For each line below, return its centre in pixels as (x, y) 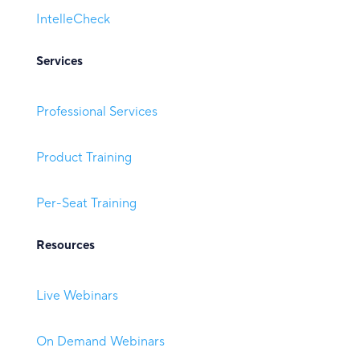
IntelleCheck (73, 20)
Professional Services (96, 112)
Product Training (84, 158)
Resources (65, 246)
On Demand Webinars (100, 342)
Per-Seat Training (86, 204)
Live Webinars (77, 296)
